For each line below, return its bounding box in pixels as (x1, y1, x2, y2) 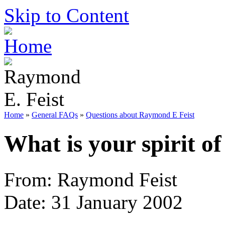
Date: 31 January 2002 (4, 191, 183, 213)
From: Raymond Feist (4, 168, 177, 190)
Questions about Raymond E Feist (86, 110, 194, 119)
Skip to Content (4, 5, 129, 26)
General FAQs (32, 110, 78, 119)
